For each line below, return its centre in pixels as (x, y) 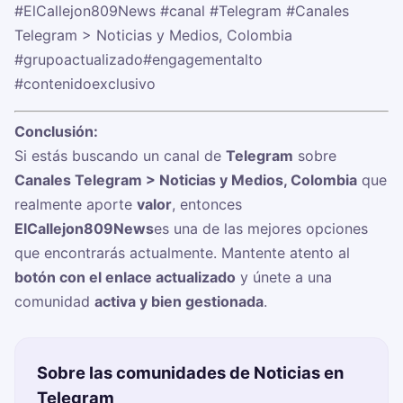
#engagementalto (203, 60)
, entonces (207, 205)
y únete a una (284, 278)
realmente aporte (76, 205)
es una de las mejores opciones (261, 229)
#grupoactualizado (79, 60)
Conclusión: (56, 132)
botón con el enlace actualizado (125, 278)
